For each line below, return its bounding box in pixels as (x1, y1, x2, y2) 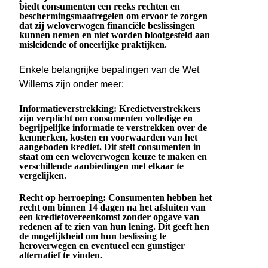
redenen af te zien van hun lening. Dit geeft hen (19, 221, 209, 232)
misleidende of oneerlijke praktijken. (19, 39, 167, 50)
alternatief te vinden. (19, 250, 102, 261)
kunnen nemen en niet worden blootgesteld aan (19, 30, 210, 41)
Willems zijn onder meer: (19, 78, 124, 89)
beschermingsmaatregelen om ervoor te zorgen (19, 11, 208, 22)
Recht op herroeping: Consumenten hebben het (19, 193, 212, 203)
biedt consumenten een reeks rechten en (19, 1, 180, 12)
